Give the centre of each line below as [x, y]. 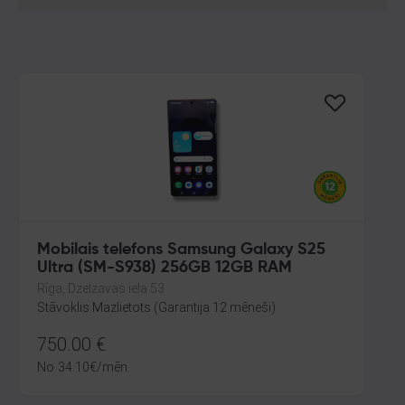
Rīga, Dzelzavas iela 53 [101, 288]
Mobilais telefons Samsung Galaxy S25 [181, 250]
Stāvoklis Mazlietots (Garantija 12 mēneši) [156, 307]
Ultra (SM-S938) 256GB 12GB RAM [165, 268]
